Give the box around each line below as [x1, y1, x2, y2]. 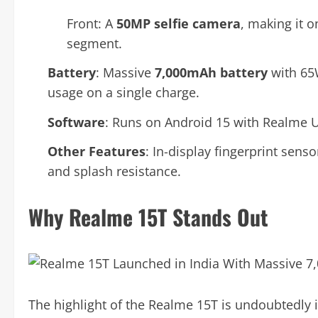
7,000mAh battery [155, 64, 268, 81]
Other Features [48, 143, 146, 160]
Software [48, 113, 105, 131]
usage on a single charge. [48, 84, 199, 101]
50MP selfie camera [116, 14, 241, 32]
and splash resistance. [48, 163, 181, 180]
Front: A [67, 14, 116, 32]
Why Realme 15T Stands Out [28, 201, 268, 233]
